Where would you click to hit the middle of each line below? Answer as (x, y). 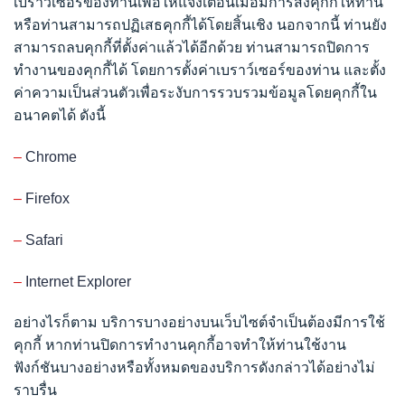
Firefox (47, 198)
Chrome (51, 157)
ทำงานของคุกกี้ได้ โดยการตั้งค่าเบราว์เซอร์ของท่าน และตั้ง (200, 71)
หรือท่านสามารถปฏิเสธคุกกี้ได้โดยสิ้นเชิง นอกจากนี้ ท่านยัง (200, 25)
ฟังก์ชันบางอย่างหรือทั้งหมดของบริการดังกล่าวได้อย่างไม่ (194, 368)
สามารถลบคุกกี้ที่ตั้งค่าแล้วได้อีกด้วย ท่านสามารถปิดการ (192, 48)
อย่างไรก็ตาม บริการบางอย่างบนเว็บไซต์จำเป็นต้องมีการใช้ (199, 323)
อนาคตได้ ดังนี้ (60, 116)
